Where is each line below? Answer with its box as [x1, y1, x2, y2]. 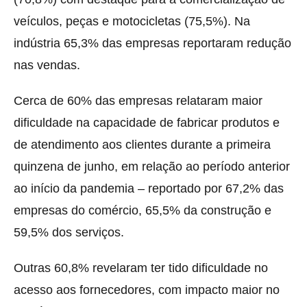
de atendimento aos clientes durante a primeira [14, 137, 271, 151]
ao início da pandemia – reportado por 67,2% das [14, 181, 284, 195]
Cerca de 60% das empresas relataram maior [14, 93, 262, 108]
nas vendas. [14, 58, 80, 72]
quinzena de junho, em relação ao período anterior [14, 159, 290, 173]
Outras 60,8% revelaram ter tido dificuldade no [14, 260, 268, 275]
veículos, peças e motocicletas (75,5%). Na [14, 14, 250, 28]
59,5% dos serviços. [14, 225, 124, 239]
